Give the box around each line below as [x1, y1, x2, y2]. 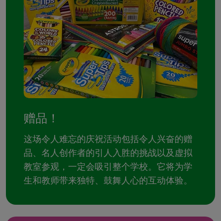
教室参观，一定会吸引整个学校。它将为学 [24, 160, 192, 173]
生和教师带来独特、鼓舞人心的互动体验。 [24, 174, 192, 186]
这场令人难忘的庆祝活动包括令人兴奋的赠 [24, 133, 192, 145]
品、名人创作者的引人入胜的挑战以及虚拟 [24, 147, 192, 159]
